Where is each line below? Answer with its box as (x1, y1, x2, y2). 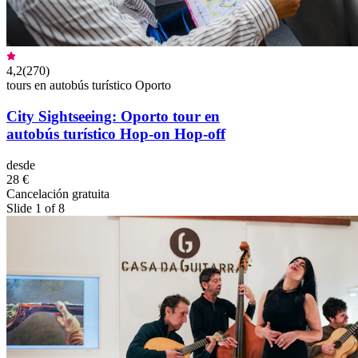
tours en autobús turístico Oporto (6, 78, 171, 93)
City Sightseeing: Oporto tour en (6, 107, 220, 125)
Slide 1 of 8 (6, 201, 65, 215)
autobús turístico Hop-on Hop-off (6, 125, 225, 142)
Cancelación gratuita (6, 186, 109, 201)
